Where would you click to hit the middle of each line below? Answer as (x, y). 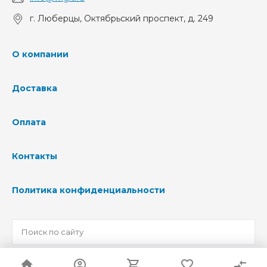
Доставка (35, 88)
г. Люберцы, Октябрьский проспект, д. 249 (122, 18)
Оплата (29, 122)
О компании (40, 54)
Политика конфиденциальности (89, 190)
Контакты (35, 156)
